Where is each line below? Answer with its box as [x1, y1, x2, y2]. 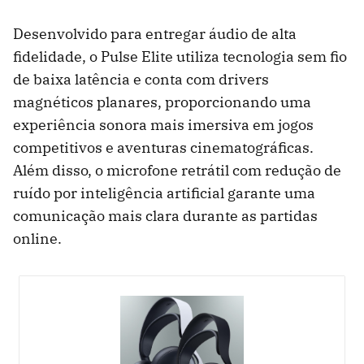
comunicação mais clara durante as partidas [13, 206, 318, 226]
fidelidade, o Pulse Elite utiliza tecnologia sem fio [13, 47, 347, 67]
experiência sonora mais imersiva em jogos [13, 115, 314, 135]
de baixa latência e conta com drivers [13, 70, 269, 89]
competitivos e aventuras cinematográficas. [13, 138, 314, 158]
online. [13, 229, 62, 249]
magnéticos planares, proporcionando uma [13, 93, 311, 112]
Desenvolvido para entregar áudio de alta [13, 24, 297, 44]
